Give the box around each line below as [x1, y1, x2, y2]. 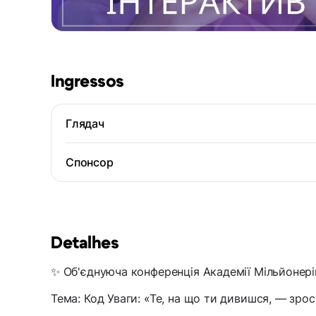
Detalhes [51, 235, 119, 253]
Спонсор [66, 155, 114, 170]
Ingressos [51, 73, 124, 91]
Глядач [66, 116, 104, 131]
